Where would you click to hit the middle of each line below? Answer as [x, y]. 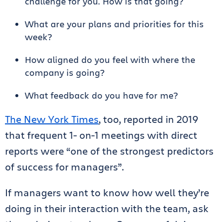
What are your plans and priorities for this [114, 24]
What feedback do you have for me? [101, 95]
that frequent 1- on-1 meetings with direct [101, 135]
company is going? [65, 72]
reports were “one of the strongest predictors [109, 151]
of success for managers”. [66, 167]
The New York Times [52, 119]
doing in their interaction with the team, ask [107, 208]
